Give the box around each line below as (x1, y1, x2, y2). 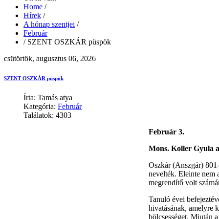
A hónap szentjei (23, 20, 75, 28)
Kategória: (23, 102, 58, 110)
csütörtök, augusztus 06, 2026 (4, 54, 96, 63)
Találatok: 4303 (23, 110, 71, 119)
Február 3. (149, 127, 184, 136)
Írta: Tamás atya (23, 93, 72, 102)
